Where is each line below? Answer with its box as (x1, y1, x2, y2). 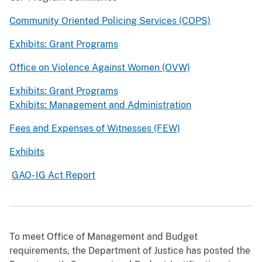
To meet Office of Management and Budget (9, 230, 198, 242)
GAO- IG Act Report (12, 169, 95, 181)
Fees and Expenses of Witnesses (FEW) (9, 122, 180, 134)
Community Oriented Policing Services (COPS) (9, 15, 211, 26)
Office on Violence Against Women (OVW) (9, 61, 190, 73)
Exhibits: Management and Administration (9, 99, 191, 111)
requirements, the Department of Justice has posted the (9, 244, 250, 256)
